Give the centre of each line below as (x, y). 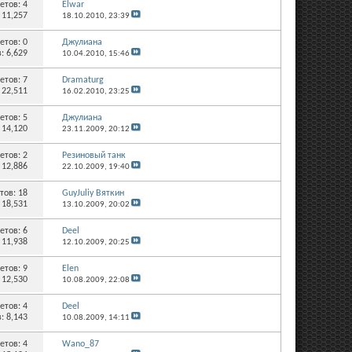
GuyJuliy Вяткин (93, 194)
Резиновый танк (93, 156)
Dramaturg (82, 81)
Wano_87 (80, 345)
